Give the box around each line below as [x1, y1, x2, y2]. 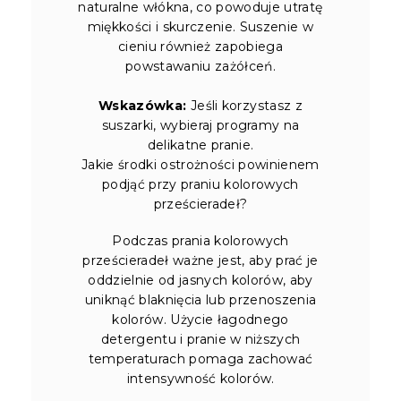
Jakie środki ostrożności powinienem [81, 156, 320, 173]
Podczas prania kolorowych [112, 232, 289, 249]
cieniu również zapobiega [118, 38, 283, 55]
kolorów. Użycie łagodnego [112, 311, 289, 328]
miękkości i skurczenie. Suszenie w [87, 18, 314, 35]
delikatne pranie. [147, 136, 254, 153]
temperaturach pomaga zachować [88, 350, 313, 367]
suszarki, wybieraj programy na [101, 116, 300, 133]
